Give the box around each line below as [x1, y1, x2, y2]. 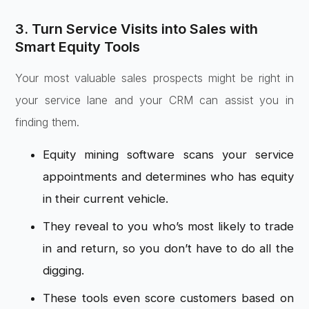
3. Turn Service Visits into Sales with [15, 21, 259, 38]
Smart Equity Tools [15, 39, 141, 56]
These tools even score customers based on [43, 290, 294, 305]
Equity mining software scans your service [43, 147, 294, 161]
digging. [43, 263, 85, 277]
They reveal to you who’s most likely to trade [43, 219, 294, 233]
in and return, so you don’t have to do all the [43, 241, 294, 255]
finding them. [15, 115, 80, 130]
